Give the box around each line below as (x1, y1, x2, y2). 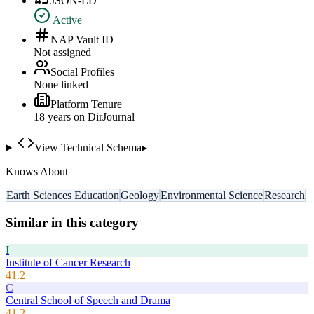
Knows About (6, 165, 68, 178)
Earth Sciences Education (6, 189, 119, 202)
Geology (121, 189, 159, 202)
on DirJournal (71, 111, 135, 123)
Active (50, 14, 82, 27)
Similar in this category (6, 214, 139, 230)
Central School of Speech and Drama (6, 294, 170, 306)
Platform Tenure (50, 98, 122, 111)
